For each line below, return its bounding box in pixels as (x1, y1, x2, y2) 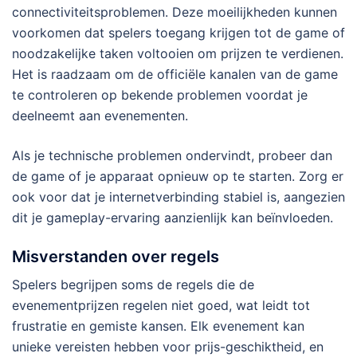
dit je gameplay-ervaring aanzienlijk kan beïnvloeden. (12, 210, 333, 226)
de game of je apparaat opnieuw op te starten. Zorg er (12, 168, 343, 185)
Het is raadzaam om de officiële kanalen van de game (12, 66, 338, 83)
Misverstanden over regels (12, 247, 219, 267)
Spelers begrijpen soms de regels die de (12, 277, 254, 293)
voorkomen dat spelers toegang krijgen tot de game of (12, 25, 345, 41)
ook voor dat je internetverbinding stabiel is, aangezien (12, 189, 345, 206)
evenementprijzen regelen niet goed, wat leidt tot (12, 297, 310, 314)
